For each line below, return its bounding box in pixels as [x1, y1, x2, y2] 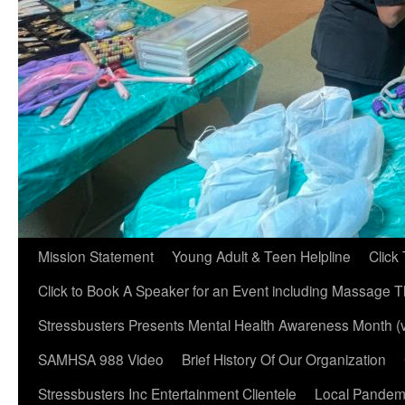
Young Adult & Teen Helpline [172, 246, 351, 266]
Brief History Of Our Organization [182, 349, 386, 369]
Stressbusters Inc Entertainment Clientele [38, 383, 297, 403]
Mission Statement [38, 246, 154, 266]
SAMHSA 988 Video [38, 349, 164, 369]
